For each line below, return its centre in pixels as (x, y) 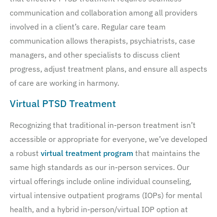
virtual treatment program (87, 153)
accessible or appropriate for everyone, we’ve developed (108, 139)
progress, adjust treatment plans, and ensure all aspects (108, 69)
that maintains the (167, 153)
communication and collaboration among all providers (104, 12)
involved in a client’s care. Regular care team (88, 26)
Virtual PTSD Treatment (63, 103)
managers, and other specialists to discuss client (95, 54)
